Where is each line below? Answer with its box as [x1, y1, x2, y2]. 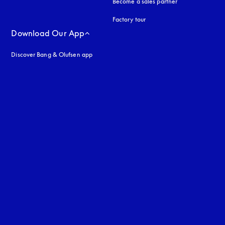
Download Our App [11, 28, 85, 38]
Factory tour [112, 16, 146, 23]
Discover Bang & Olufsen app [11, 51, 93, 58]
